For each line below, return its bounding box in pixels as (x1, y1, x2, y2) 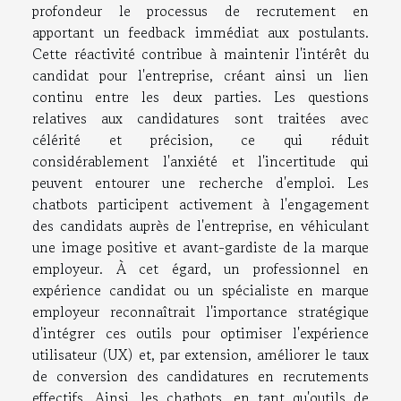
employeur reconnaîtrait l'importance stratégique (32, 301, 369, 323)
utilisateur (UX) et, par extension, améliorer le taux (32, 344, 369, 366)
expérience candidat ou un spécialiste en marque (32, 279, 369, 302)
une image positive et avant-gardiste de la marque (32, 236, 369, 259)
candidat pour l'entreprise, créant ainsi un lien (32, 64, 369, 87)
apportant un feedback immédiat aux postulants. (32, 21, 369, 44)
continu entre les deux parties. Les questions (32, 86, 369, 108)
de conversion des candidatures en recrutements (32, 365, 369, 388)
